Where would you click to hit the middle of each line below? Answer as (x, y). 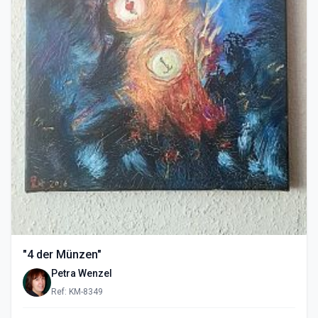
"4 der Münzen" (62, 254)
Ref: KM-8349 (77, 291)
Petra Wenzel (83, 273)
